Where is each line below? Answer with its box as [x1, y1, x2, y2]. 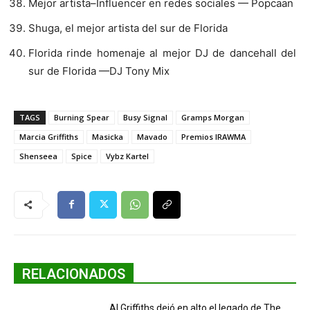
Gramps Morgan [181, 111, 244, 122]
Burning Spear [54, 111, 109, 122]
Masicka [92, 131, 123, 142]
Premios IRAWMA [181, 131, 246, 142]
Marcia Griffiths [19, 131, 78, 142]
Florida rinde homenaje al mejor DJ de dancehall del [28, 46, 296, 60]
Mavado [137, 131, 167, 142]
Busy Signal [123, 111, 167, 122]
